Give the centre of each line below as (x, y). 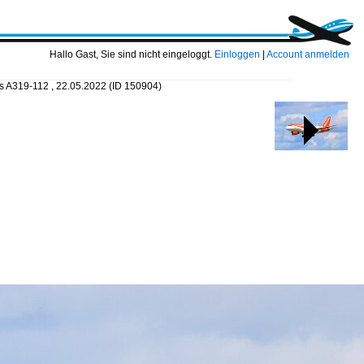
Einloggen (237, 54)
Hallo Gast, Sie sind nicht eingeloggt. (132, 54)
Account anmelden (308, 54)
